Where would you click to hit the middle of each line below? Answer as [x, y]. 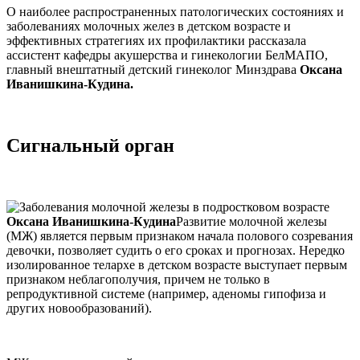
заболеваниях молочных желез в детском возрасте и [149, 26]
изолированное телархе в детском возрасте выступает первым [177, 264]
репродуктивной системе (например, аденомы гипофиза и [166, 293]
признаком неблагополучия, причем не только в [138, 279]
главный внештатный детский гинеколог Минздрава [153, 69]
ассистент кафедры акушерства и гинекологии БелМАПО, [167, 55]
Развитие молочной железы [252, 221]
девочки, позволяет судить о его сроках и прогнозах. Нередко [176, 250]
